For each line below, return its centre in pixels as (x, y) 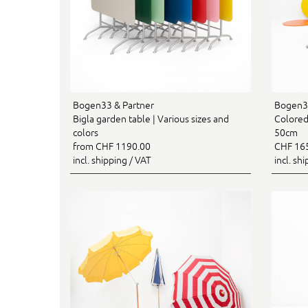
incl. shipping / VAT (112, 160)
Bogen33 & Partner (113, 105)
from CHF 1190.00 (112, 146)
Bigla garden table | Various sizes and (151, 119)
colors (86, 132)
